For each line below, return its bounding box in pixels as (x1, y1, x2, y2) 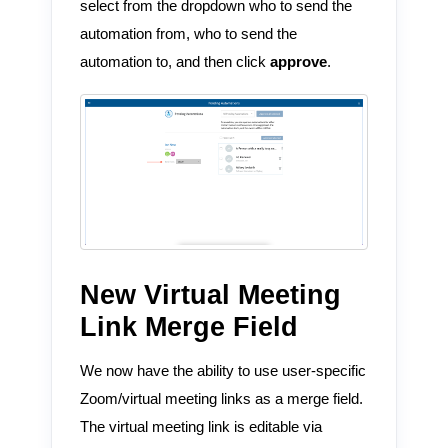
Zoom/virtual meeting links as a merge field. (79, 390, 363, 407)
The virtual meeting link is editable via (79, 418, 322, 435)
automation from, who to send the (79, 25, 297, 42)
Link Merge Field (79, 312, 298, 343)
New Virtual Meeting (79, 280, 341, 311)
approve (269, 53, 327, 70)
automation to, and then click (79, 53, 270, 70)
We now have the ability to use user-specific (79, 362, 366, 379)
